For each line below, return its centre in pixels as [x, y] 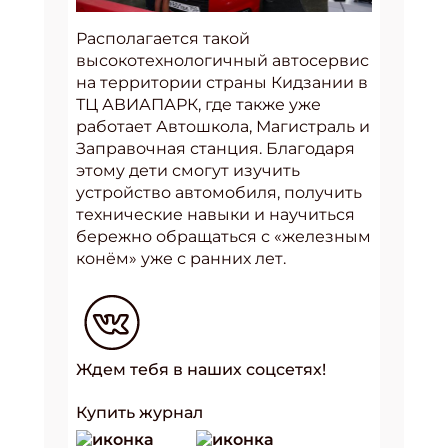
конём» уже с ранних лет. [181, 258]
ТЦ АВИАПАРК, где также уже [198, 104]
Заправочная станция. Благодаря [215, 148]
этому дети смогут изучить [188, 170]
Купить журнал [139, 412]
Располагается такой [163, 38]
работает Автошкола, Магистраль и [223, 126]
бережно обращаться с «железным [223, 236]
